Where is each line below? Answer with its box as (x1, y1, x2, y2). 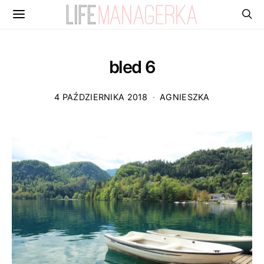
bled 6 (108, 57, 156, 77)
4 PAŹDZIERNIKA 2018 (54, 92, 148, 102)
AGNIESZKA (160, 92, 210, 102)
